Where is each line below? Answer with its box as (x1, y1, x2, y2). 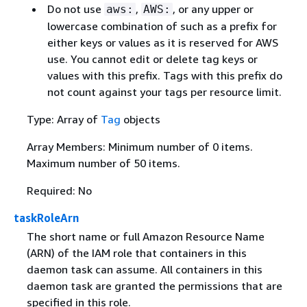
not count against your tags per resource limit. (47, 85, 282, 99)
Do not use (47, 2, 104, 16)
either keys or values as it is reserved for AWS (47, 36, 278, 49)
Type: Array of (26, 112, 101, 126)
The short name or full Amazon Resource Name (26, 230, 265, 244)
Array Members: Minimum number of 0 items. (26, 140, 253, 153)
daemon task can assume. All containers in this (26, 262, 262, 277)
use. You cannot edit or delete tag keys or (47, 52, 258, 66)
